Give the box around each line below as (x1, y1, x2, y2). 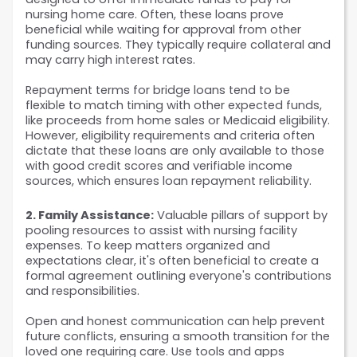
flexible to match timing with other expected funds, (25, 97, 322, 114)
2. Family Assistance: (25, 207, 154, 224)
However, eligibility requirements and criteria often (25, 127, 315, 144)
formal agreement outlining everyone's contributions (25, 268, 331, 284)
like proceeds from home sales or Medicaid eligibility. (25, 112, 330, 129)
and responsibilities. (25, 283, 143, 300)
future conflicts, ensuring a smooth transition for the (25, 328, 330, 345)
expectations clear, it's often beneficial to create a (25, 253, 319, 269)
